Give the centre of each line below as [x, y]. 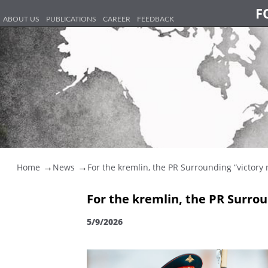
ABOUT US [21, 19]
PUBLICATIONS [71, 19]
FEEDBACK [156, 19]
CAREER [117, 19]
